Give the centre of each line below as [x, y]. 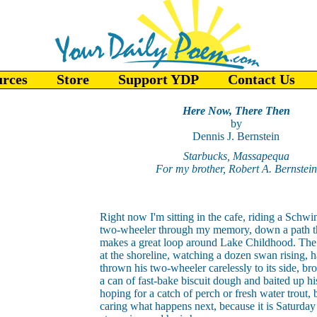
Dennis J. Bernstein [236, 136]
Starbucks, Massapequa [236, 156]
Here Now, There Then [236, 111]
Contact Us [261, 79]
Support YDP [158, 79]
